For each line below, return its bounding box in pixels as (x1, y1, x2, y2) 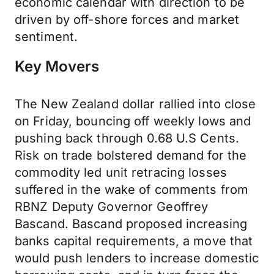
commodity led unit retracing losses (15, 165, 227, 180)
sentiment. (15, 29, 78, 44)
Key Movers (15, 57, 99, 75)
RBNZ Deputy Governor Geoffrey (15, 199, 209, 214)
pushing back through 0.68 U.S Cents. (15, 131, 240, 146)
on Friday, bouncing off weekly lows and (15, 114, 251, 128)
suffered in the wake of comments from (15, 182, 249, 197)
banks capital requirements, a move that (15, 234, 253, 248)
